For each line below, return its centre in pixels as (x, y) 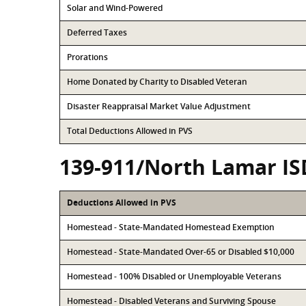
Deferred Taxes (97, 32)
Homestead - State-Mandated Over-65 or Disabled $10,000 (181, 252)
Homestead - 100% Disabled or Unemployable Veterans (174, 276)
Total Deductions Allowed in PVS (130, 131)
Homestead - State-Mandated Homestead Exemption (171, 227)
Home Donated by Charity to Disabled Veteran (157, 82)
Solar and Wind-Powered (115, 8)
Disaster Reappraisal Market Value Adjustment (159, 106)
